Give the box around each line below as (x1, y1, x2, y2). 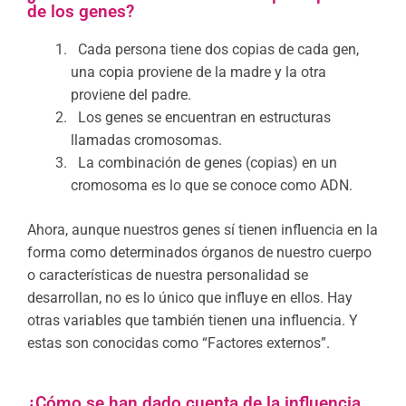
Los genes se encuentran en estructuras (78, 108, 331, 126)
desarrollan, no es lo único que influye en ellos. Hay (27, 288, 353, 306)
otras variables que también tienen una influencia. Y (27, 311, 358, 329)
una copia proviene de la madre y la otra (71, 63, 326, 81)
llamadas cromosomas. (71, 130, 222, 149)
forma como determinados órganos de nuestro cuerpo (27, 243, 372, 261)
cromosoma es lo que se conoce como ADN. (71, 176, 353, 194)
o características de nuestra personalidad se (27, 266, 308, 284)
